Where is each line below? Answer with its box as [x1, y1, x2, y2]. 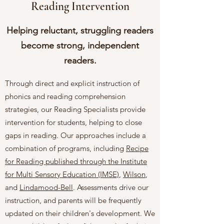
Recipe [126, 143, 148, 153]
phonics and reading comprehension [5, 91, 125, 101]
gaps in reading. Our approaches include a [5, 130, 146, 140]
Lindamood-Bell [19, 182, 73, 192]
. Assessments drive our [73, 182, 148, 192]
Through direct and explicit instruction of [5, 78, 139, 88]
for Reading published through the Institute [5, 156, 147, 166]
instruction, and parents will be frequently [5, 195, 141, 205]
